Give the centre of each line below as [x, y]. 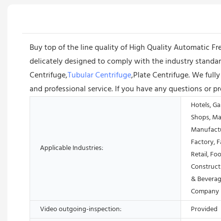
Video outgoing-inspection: [81, 209]
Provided [204, 209]
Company [205, 191]
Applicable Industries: [72, 148]
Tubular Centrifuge [99, 75]
